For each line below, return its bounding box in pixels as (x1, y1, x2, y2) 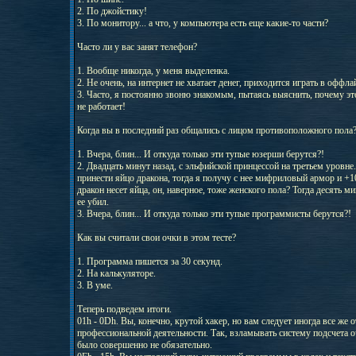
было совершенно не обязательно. (76, 339, 212, 350)
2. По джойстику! (76, 6, 147, 17)
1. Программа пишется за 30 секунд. (76, 256, 222, 267)
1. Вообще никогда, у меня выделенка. (76, 65, 230, 76)
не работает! (76, 101, 126, 112)
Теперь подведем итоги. (76, 304, 172, 315)
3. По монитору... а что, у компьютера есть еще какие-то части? (76, 17, 328, 29)
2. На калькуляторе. (76, 268, 156, 279)
